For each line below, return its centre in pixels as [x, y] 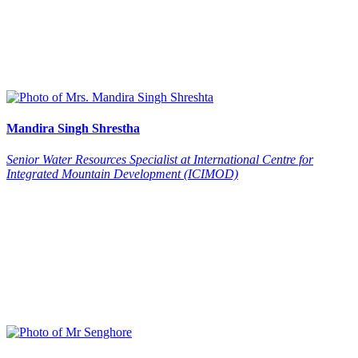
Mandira [30, 129]
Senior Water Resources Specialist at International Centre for [160, 160]
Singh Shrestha [99, 129]
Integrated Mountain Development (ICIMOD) [122, 174]
